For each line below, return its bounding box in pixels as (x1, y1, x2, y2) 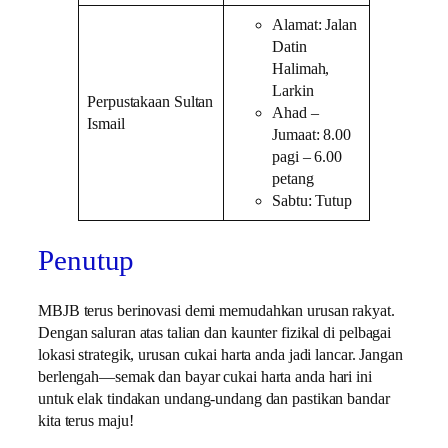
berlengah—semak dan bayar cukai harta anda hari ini (38, 368, 372, 387)
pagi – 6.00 (272, 147, 343, 166)
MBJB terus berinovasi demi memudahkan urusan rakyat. (38, 302, 395, 321)
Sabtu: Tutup (272, 191, 352, 210)
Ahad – (272, 103, 319, 122)
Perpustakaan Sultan (87, 92, 214, 111)
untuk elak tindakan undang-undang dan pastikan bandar (38, 390, 390, 409)
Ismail (87, 114, 125, 133)
